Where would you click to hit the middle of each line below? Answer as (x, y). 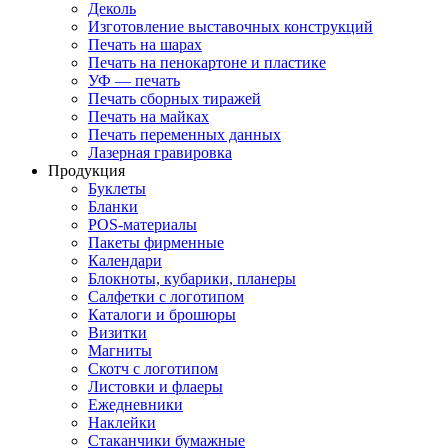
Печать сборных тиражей (174, 98)
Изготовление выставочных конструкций (230, 26)
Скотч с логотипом (153, 368)
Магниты (120, 350)
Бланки (113, 206)
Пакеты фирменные (156, 242)
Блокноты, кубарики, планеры (192, 278)
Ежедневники (135, 404)
